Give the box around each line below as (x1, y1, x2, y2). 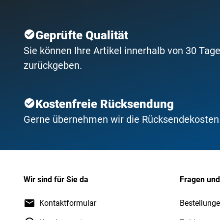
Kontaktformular (39, 198, 96, 208)
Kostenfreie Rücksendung (35, 97, 174, 111)
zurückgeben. (24, 59, 82, 71)
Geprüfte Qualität (35, 28, 128, 42)
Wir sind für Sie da (24, 174, 88, 184)
